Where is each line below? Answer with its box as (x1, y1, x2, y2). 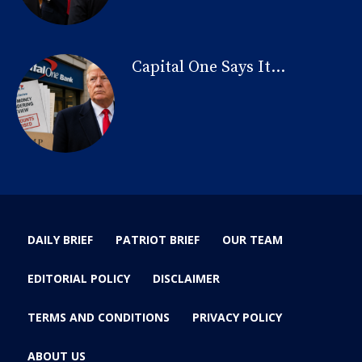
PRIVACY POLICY (192, 309, 282, 326)
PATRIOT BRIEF (116, 232, 200, 248)
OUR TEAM (222, 232, 283, 248)
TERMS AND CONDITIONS (27, 309, 170, 326)
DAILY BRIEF (27, 232, 93, 248)
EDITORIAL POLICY (27, 271, 130, 287)
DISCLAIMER (153, 271, 220, 287)
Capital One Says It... (131, 57, 285, 78)
